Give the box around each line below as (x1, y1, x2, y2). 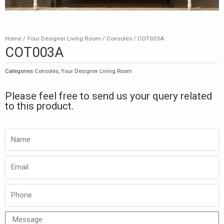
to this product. (5, 99, 74, 112)
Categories (5, 67, 33, 74)
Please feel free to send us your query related (5, 89, 212, 102)
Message (4, 213, 31, 220)
